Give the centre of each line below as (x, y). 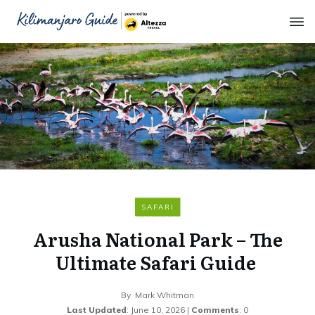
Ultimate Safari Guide (156, 262)
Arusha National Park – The (157, 239)
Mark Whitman (165, 295)
